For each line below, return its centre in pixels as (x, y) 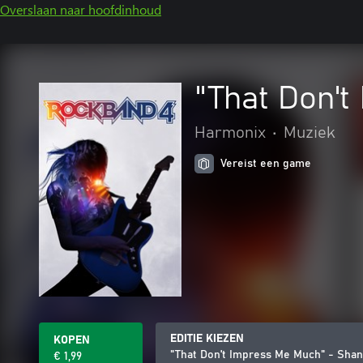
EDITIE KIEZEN (207, 339)
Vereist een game (266, 164)
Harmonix (230, 133)
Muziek (310, 133)
